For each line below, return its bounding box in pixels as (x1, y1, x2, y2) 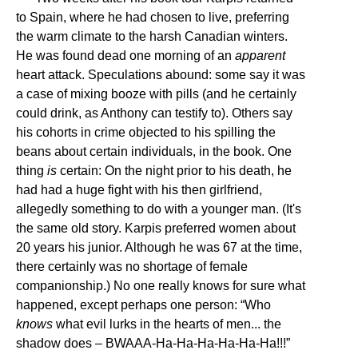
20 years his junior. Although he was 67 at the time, (16, 241, 302, 254)
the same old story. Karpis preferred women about (16, 221, 296, 235)
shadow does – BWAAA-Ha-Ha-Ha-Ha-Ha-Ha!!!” (16, 336, 290, 350)
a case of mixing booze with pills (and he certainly (16, 87, 296, 101)
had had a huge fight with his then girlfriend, (16, 183, 262, 197)
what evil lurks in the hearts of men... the (53, 317, 281, 331)
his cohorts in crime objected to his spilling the (16, 125, 276, 139)
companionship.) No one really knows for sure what (16, 279, 305, 292)
